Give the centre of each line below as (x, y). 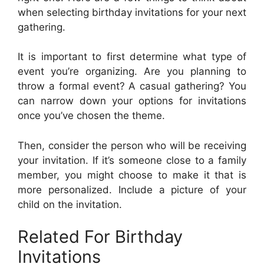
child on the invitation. (70, 204)
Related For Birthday (100, 237)
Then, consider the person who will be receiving (132, 145)
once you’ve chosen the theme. (91, 115)
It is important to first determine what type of (132, 57)
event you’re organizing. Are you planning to (132, 71)
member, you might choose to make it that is (132, 175)
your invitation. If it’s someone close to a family (132, 160)
